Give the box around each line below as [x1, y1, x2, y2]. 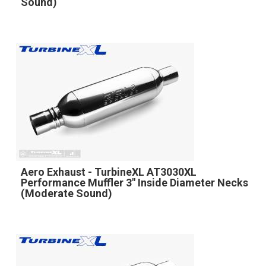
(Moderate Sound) [20, 186, 112, 199]
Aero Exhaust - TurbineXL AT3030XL [20, 165, 197, 178]
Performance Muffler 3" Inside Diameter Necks [20, 176, 248, 189]
